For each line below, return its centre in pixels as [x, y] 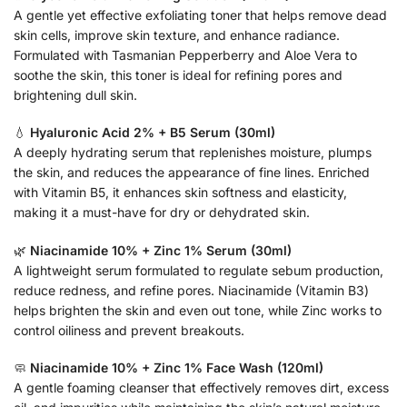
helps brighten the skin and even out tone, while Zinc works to [198, 310]
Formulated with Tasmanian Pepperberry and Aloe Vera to [185, 55]
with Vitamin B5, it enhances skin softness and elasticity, [180, 193]
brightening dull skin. [75, 94]
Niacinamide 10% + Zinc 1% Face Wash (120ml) [177, 367]
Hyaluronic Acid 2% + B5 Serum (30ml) [153, 133]
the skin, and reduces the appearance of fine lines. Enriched [192, 173]
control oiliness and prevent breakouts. [129, 330]
